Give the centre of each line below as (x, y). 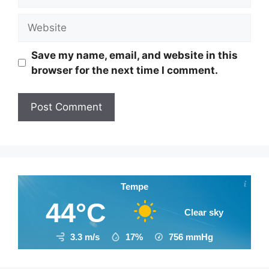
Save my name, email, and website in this (134, 55)
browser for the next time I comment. (124, 70)
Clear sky (204, 212)
